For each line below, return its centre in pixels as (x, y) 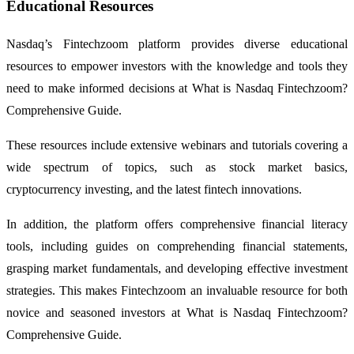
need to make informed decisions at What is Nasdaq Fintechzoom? (177, 88)
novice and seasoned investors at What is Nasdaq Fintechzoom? (177, 313)
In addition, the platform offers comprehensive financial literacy (177, 224)
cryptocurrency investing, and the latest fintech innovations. (154, 190)
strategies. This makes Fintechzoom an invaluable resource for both (177, 291)
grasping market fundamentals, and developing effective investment (177, 269)
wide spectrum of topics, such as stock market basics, (177, 168)
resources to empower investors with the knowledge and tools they (177, 66)
